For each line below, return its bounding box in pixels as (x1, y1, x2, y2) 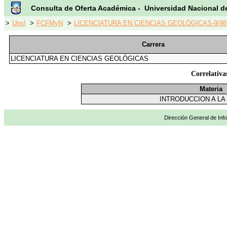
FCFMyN (36, 19, 63, 27)
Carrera (141, 41, 165, 48)
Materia (199, 85, 222, 93)
